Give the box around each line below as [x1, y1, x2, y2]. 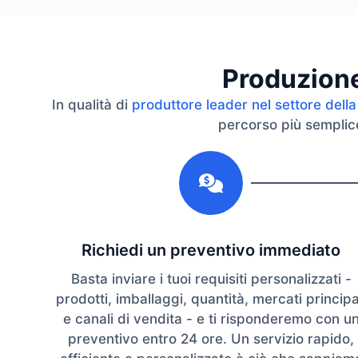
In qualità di [51, 97, 132, 113]
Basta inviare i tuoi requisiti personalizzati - [70, 271, 352, 288]
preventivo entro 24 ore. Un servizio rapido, [68, 331, 354, 348]
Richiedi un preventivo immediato [82, 241, 340, 261]
